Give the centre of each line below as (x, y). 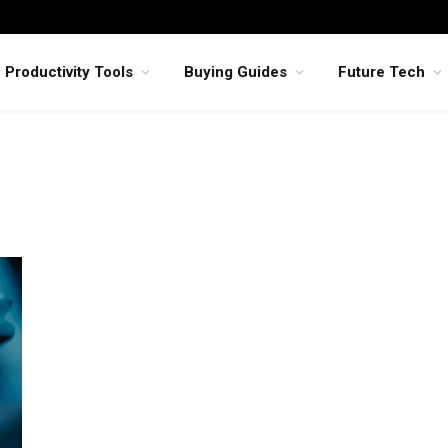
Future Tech (381, 72)
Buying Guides (235, 72)
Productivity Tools (69, 72)
